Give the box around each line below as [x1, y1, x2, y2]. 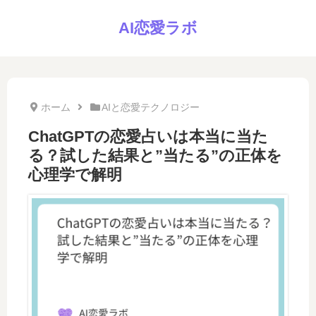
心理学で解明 [28, 166, 122, 183]
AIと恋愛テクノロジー [102, 102, 200, 113]
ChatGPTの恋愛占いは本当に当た [28, 128, 268, 145]
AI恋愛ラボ [119, 19, 197, 37]
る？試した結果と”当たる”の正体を [28, 147, 282, 164]
